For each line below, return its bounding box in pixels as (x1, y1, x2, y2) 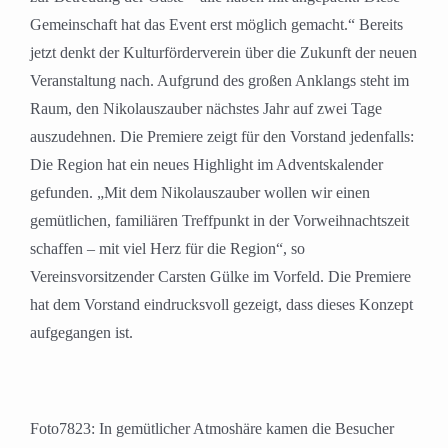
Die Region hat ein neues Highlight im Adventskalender (30, 156, 383, 174)
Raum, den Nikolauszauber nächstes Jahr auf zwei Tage (30, 100, 382, 118)
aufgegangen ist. (30, 324, 133, 342)
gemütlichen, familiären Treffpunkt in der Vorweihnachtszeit (30, 212, 409, 230)
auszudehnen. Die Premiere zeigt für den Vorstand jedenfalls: (30, 128, 414, 146)
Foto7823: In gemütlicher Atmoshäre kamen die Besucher (30, 420, 394, 438)
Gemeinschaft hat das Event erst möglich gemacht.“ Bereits (30, 16, 403, 34)
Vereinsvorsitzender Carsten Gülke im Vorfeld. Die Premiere (30, 268, 411, 286)
